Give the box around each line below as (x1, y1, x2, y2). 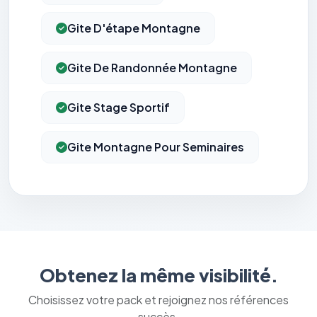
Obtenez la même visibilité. (39, 264, 278, 287)
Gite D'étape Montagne (67, 21, 200, 36)
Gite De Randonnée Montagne (67, 60, 237, 76)
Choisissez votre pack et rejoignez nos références (28, 292, 289, 308)
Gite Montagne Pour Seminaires (67, 139, 244, 155)
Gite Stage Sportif (67, 100, 170, 115)
